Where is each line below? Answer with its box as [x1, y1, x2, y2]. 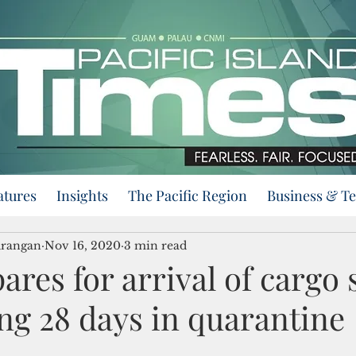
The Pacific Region [128, 186, 247, 205]
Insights [56, 186, 108, 205]
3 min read [124, 238, 187, 253]
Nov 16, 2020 [44, 238, 121, 253]
